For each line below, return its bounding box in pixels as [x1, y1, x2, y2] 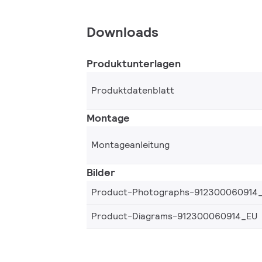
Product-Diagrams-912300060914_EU [91, 209, 257, 222]
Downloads [87, 22, 158, 41]
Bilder [87, 165, 115, 179]
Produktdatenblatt [91, 84, 174, 96]
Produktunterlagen [87, 56, 181, 70]
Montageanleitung [91, 138, 170, 151]
